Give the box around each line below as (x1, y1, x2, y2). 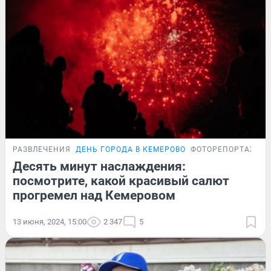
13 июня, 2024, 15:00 (13, 217, 87, 226)
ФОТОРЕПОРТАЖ (191, 145, 257, 154)
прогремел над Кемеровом (13, 188, 175, 203)
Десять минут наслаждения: (13, 158, 186, 174)
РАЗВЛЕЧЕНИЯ (13, 145, 71, 154)
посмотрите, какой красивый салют (13, 173, 229, 188)
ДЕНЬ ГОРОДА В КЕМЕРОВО (76, 145, 186, 154)
